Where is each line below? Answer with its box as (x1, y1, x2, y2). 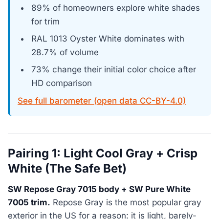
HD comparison (31, 78, 92, 88)
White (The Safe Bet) (8, 161, 127, 175)
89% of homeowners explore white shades (31, 3, 200, 13)
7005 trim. (8, 197, 50, 208)
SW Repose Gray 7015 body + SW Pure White (8, 184, 191, 195)
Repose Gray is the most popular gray (50, 197, 201, 208)
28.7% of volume (31, 47, 99, 58)
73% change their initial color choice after (31, 65, 197, 74)
